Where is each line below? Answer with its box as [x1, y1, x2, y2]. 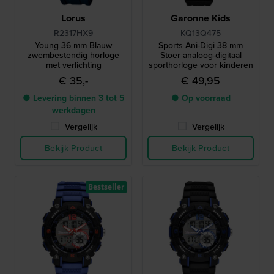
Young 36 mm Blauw [35, 39, 112, 51]
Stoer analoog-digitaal [160, 49, 242, 61]
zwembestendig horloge [28, 49, 119, 61]
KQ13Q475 [180, 27, 221, 39]
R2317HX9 [54, 27, 93, 39]
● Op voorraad [171, 92, 231, 104]
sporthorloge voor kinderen [148, 59, 253, 71]
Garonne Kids [171, 11, 231, 25]
